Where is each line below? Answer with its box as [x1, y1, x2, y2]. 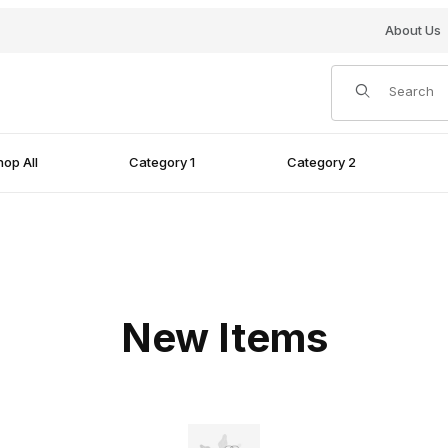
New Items [120, 313, 328, 363]
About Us [384, 22, 441, 38]
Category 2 [286, 154, 356, 171]
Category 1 [129, 154, 196, 171]
